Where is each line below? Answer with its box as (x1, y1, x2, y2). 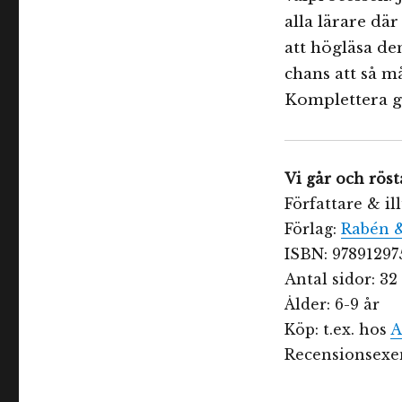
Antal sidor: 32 (284, 270, 398, 289)
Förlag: (284, 220, 341, 239)
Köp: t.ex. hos (284, 320, 390, 339)
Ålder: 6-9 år (284, 295, 380, 314)
